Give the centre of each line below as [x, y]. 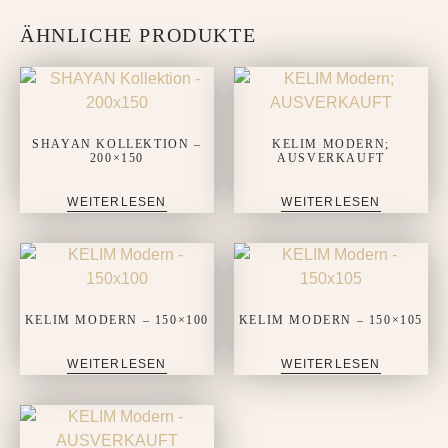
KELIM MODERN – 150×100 [117, 319]
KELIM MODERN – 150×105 [331, 319]
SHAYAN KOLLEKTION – [117, 143]
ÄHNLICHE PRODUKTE [138, 34]
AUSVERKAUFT [331, 157]
